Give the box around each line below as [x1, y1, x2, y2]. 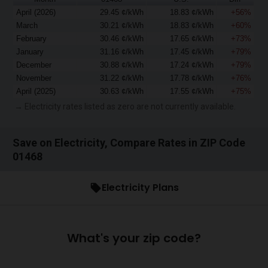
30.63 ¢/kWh [99, 86, 144, 96]
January [16, 47, 44, 56]
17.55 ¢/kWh [169, 86, 214, 96]
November [16, 73, 52, 83]
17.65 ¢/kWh [169, 33, 214, 43]
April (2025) [16, 86, 56, 96]
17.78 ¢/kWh [169, 73, 214, 83]
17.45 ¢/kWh [169, 47, 214, 56]
